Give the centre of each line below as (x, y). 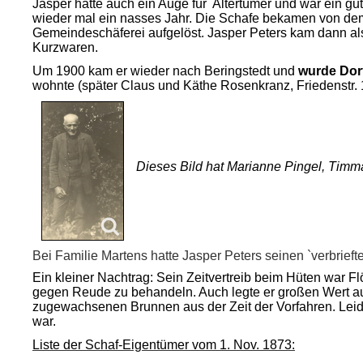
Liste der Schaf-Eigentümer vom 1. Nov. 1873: (164, 344)
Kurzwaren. (65, 47)
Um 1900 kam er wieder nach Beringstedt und (165, 71)
